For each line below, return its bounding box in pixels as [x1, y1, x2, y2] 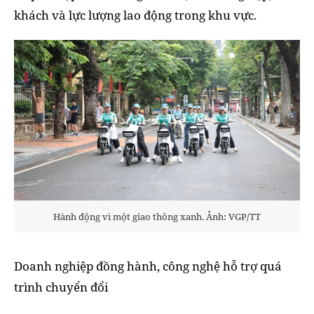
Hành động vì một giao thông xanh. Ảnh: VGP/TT [53, 210, 261, 223]
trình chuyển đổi [14, 278, 108, 295]
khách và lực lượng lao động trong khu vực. [14, 7, 257, 24]
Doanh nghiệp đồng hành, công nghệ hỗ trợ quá [14, 257, 282, 274]
